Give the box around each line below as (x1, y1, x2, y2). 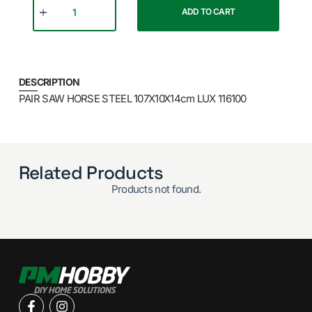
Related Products (18, 161, 164, 185)
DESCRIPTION (18, 75, 80, 88)
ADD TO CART (181, 6, 235, 17)
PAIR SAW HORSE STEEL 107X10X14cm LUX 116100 (18, 91, 247, 105)
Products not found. (111, 182, 201, 196)
